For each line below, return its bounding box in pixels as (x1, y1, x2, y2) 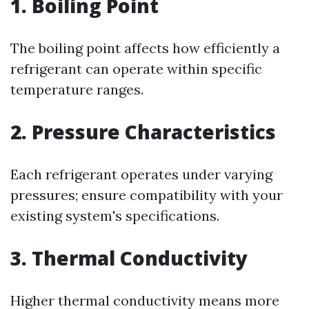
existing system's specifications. (10, 207, 219, 224)
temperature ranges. (10, 81, 143, 98)
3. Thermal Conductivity (10, 245, 248, 271)
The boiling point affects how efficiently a (10, 39, 280, 57)
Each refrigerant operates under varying (10, 166, 272, 183)
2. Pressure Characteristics (10, 119, 276, 145)
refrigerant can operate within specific (10, 60, 262, 77)
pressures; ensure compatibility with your (10, 186, 283, 203)
